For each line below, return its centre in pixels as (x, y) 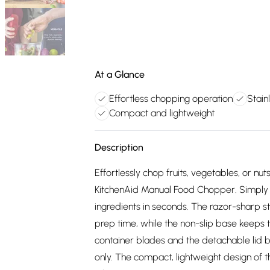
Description (119, 147)
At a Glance (120, 74)
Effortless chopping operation (171, 99)
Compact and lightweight (162, 113)
